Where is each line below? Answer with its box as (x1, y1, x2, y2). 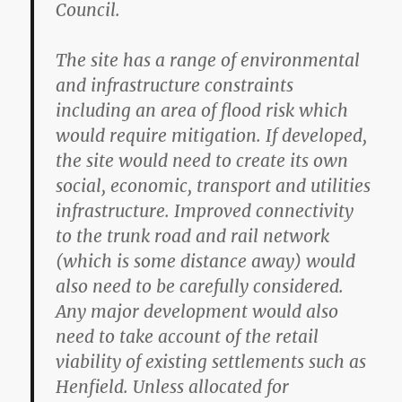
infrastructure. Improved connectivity (56, 199, 354, 222)
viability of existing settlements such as (56, 350, 367, 372)
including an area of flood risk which (56, 99, 349, 121)
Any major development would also (56, 300, 339, 322)
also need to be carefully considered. (56, 275, 345, 297)
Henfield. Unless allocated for (56, 375, 290, 398)
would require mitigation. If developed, (56, 124, 368, 146)
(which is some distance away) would (56, 249, 356, 272)
